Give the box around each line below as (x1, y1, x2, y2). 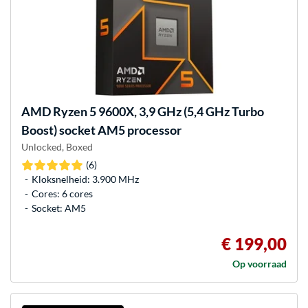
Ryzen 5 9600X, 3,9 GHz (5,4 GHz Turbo (51, 103, 264, 119)
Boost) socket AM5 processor (21, 122, 181, 137)
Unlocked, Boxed (21, 140, 93, 153)
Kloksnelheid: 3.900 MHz (32, 173, 139, 186)
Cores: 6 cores (32, 188, 93, 200)
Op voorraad (232, 258, 287, 270)
